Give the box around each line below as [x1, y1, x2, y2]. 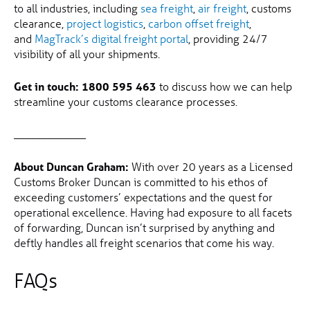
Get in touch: [14, 79, 79, 94]
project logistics [66, 16, 143, 31]
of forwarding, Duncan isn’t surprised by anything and [14, 220, 275, 235]
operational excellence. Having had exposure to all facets [14, 205, 292, 220]
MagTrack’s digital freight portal [35, 31, 188, 46]
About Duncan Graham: [14, 159, 131, 174]
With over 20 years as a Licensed [131, 159, 293, 174]
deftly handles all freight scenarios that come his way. [14, 235, 274, 250]
